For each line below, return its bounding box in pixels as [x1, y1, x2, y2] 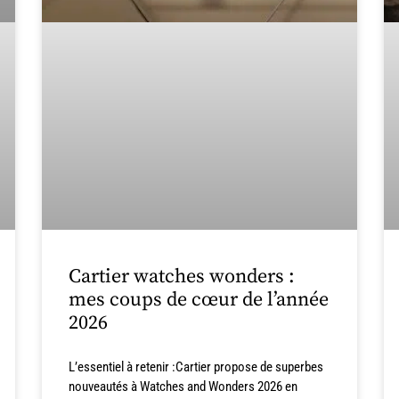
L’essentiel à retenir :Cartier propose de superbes [69, 359, 324, 376]
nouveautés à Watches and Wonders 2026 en [69, 379, 298, 395]
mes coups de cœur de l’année [69, 288, 330, 313]
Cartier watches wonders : [69, 265, 296, 289]
